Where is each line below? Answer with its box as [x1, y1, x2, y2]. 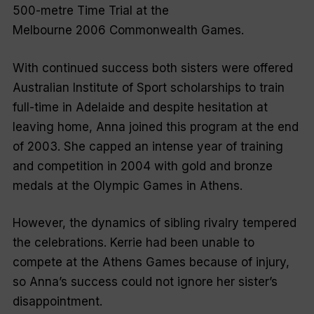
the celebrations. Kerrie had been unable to [12, 235, 254, 250]
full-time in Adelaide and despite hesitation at [12, 100, 268, 114]
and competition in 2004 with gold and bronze [12, 158, 273, 173]
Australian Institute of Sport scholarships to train [12, 80, 285, 95]
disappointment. [12, 294, 102, 309]
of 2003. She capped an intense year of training [12, 139, 283, 153]
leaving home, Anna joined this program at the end [12, 119, 299, 134]
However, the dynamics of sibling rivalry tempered [12, 216, 296, 231]
